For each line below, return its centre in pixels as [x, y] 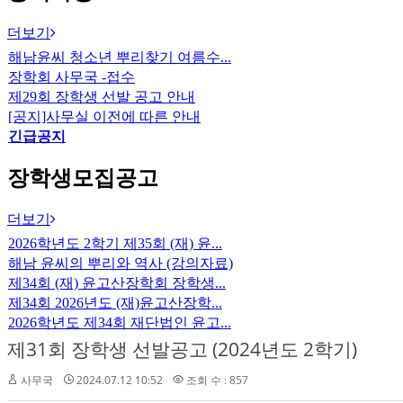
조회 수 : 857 [216, 381]
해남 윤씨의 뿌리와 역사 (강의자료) [121, 264]
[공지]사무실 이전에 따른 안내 [104, 116]
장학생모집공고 [83, 179]
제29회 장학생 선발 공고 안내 [102, 96]
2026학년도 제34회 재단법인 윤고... [120, 323]
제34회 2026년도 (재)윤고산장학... [115, 303]
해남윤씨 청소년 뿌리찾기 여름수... [120, 57]
